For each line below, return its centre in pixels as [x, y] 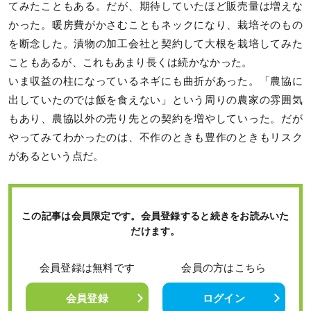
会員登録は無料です [87, 268]
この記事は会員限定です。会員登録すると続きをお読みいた [155, 216]
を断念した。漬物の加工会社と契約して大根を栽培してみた [155, 43]
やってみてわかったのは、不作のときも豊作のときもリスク [155, 137]
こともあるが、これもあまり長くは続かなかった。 [131, 62]
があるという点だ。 [56, 156]
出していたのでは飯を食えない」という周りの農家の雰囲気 [155, 100]
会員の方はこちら [224, 268]
